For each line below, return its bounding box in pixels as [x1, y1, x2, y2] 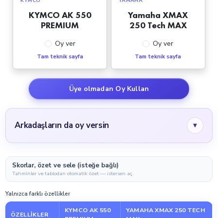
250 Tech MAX [129, 19, 187, 31]
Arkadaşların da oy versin [15, 120, 109, 131]
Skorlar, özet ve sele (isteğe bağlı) [12, 161, 119, 170]
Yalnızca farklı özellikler [5, 189, 71, 198]
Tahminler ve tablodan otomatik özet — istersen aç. [12, 169, 134, 177]
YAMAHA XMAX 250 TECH [126, 206, 205, 215]
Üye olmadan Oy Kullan [69, 84, 149, 93]
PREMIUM [41, 19, 79, 31]
